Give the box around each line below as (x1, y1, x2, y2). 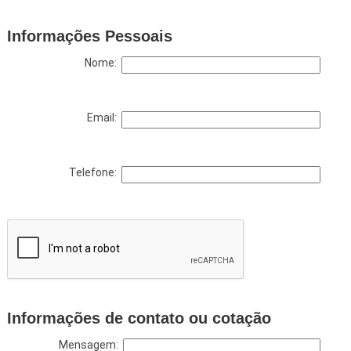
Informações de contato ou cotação (6, 309, 271, 327)
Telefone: (68, 165, 121, 179)
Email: (86, 110, 121, 124)
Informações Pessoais (6, 27, 172, 45)
